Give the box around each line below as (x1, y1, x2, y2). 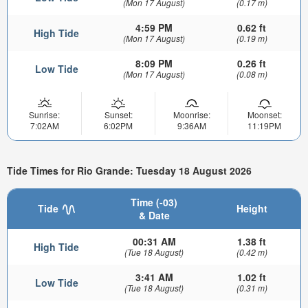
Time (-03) (131, 195, 177, 210)
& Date (138, 208, 170, 223)
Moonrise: (173, 108, 210, 120)
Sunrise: (29, 108, 60, 120)
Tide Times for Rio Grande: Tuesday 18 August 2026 (7, 163, 252, 177)
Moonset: (247, 108, 282, 120)
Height (236, 201, 267, 216)
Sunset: (104, 108, 133, 120)
